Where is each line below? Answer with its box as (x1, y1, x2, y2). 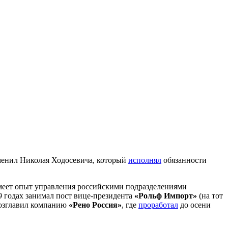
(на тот (197, 191, 223, 200)
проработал (138, 200, 178, 209)
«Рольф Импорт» (134, 191, 197, 200)
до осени (178, 200, 211, 209)
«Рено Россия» (69, 200, 122, 209)
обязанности (161, 155, 207, 164)
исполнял (128, 155, 161, 164)
